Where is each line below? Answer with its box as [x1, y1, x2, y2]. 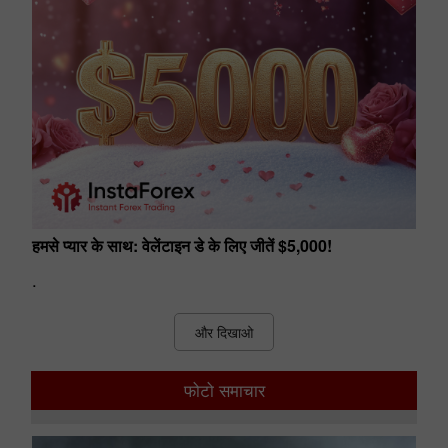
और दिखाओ [195, 322, 253, 342]
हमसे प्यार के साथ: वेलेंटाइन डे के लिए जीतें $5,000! [32, 234, 332, 257]
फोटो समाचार [183, 378, 265, 402]
